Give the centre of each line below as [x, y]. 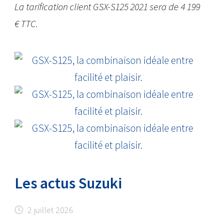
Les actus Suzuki [69, 183]
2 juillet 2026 [51, 210]
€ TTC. [26, 23]
